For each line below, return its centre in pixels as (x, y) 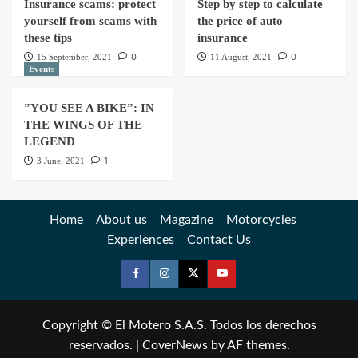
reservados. (102, 345)
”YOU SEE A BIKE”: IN (89, 107)
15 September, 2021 (74, 56)
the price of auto (240, 20)
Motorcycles (261, 219)
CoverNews (175, 345)
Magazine (186, 219)
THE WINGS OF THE (83, 124)
